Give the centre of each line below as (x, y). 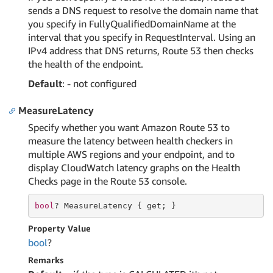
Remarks (46, 260)
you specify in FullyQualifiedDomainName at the (132, 24)
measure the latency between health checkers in (130, 141)
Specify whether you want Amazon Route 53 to (129, 127)
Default (45, 83)
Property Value (59, 228)
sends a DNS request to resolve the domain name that (143, 10)
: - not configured (99, 83)
